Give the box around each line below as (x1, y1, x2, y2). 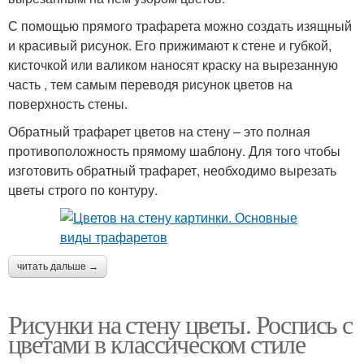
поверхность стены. (8, 94, 128, 113)
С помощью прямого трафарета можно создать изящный (8, 16, 352, 35)
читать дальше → (17, 261, 98, 272)
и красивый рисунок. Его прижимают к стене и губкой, (8, 36, 331, 54)
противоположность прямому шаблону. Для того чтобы (8, 141, 340, 160)
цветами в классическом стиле (8, 326, 305, 361)
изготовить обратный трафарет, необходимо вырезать (8, 161, 336, 180)
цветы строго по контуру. (8, 180, 158, 199)
